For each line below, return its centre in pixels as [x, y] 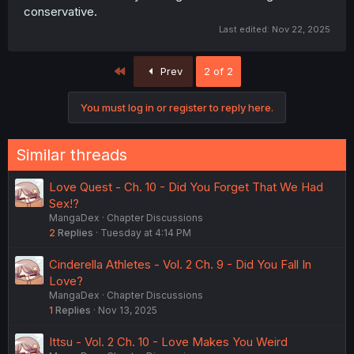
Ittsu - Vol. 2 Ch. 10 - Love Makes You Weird [168, 342]
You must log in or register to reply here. [177, 107]
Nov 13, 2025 [128, 310]
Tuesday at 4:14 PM [146, 233]
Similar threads [72, 155]
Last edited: [245, 29]
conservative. [60, 11]
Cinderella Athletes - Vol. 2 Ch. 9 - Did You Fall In [180, 264]
